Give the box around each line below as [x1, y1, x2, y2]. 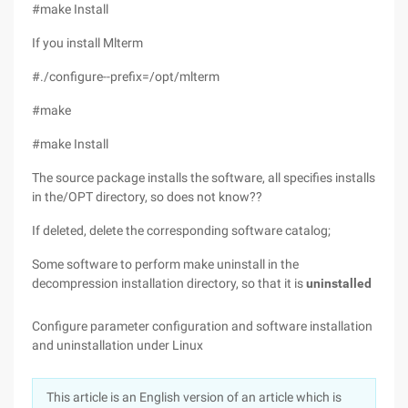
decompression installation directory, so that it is [32, 276, 306, 291]
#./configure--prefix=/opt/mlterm [32, 69, 219, 84]
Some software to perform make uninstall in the [32, 257, 299, 271]
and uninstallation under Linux [32, 338, 203, 352]
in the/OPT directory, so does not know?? [32, 189, 262, 204]
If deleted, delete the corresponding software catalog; [32, 223, 331, 238]
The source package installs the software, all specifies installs [32, 170, 375, 185]
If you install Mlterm [32, 36, 143, 50]
